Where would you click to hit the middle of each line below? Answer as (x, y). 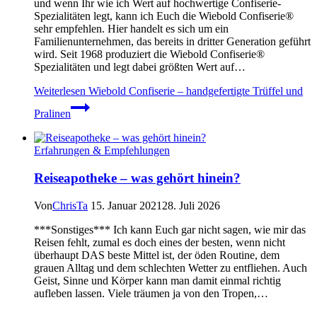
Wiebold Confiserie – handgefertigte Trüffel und (194, 91)
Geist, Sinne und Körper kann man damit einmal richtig (157, 280)
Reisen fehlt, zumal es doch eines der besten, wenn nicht (160, 242)
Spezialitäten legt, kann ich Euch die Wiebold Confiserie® (164, 16)
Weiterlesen (60, 91)
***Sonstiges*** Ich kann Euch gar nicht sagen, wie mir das (170, 229)
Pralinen (52, 114)
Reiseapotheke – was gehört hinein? (137, 178)
